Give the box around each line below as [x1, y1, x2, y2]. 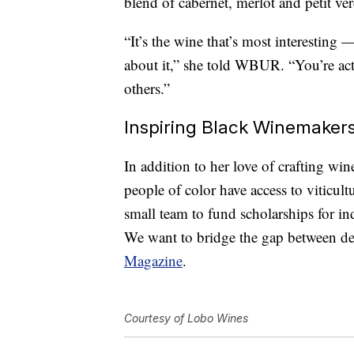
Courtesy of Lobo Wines [124, 311, 248, 326]
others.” [124, 78, 170, 99]
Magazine [124, 250, 183, 271]
